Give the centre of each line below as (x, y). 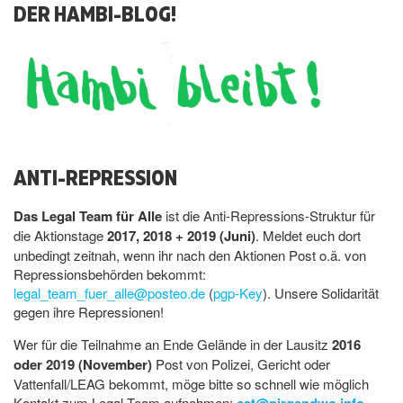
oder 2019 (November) (83, 365)
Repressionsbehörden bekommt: (110, 274)
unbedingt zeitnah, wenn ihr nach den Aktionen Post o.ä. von (190, 255)
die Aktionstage (60, 236)
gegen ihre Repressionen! (89, 312)
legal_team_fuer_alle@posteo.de (109, 293)
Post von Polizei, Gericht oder (241, 364)
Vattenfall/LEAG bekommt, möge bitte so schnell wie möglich (191, 384)
